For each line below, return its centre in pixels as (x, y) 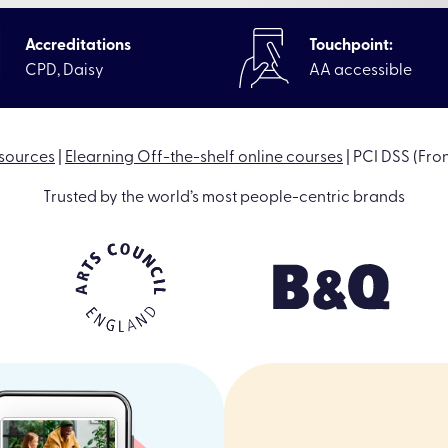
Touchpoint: (351, 45)
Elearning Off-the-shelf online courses (204, 158)
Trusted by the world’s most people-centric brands (224, 198)
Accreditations (77, 45)
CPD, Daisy (64, 70)
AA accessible (361, 70)
